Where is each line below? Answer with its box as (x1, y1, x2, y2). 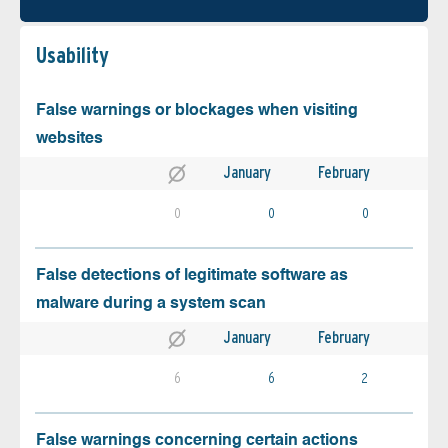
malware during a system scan (36, 296, 266, 313)
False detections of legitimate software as (36, 268, 348, 285)
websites (36, 131, 103, 148)
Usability (36, 42, 109, 69)
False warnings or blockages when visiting (36, 103, 358, 120)
